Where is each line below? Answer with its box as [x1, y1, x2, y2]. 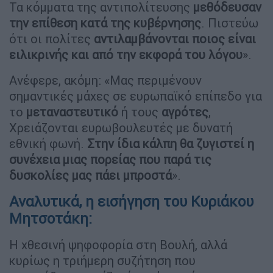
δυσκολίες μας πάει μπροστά [9, 167, 172, 183]
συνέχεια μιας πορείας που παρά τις [9, 151, 211, 167]
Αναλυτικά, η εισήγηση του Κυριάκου [9, 192, 253, 210]
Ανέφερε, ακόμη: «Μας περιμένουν [9, 72, 202, 88]
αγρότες [161, 104, 208, 119]
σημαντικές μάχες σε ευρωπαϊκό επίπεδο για [9, 88, 262, 104]
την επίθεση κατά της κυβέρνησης [9, 15, 201, 30]
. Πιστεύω [201, 15, 258, 30]
